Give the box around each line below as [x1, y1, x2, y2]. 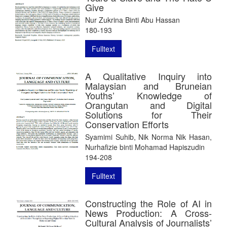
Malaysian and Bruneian [85, 79, 212, 92]
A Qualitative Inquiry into [85, 69, 212, 83]
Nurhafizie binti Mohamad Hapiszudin [85, 141, 205, 152]
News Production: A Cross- [85, 206, 212, 219]
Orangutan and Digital [85, 98, 212, 111]
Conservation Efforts [85, 117, 169, 131]
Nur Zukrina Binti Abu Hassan [85, 14, 180, 25]
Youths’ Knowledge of [85, 88, 212, 102]
